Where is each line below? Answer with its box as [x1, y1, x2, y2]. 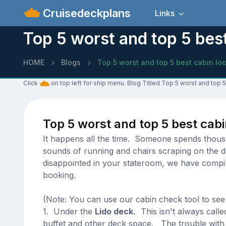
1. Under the [42, 206, 95, 216]
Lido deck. [94, 206, 136, 216]
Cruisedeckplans [40, 6, 131, 20]
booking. [42, 170, 76, 180]
